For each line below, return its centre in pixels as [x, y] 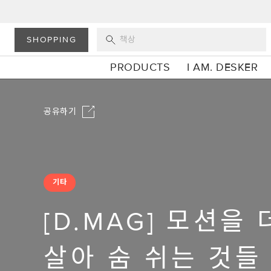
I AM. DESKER [223, 67]
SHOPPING [52, 39]
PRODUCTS [140, 67]
